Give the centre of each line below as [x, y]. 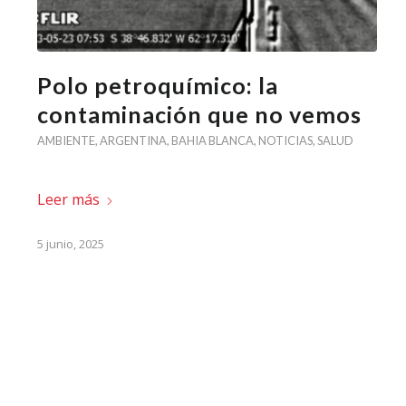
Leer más [69, 199]
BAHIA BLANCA [213, 141]
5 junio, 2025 [71, 244]
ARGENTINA [134, 141]
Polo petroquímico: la [158, 86]
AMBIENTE [67, 141]
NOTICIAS [286, 141]
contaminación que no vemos [200, 115]
